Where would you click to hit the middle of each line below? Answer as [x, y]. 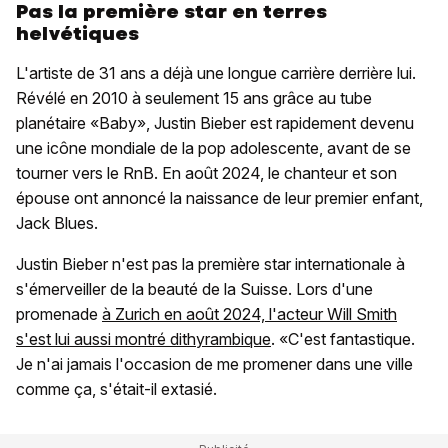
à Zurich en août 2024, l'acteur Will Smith [249, 313]
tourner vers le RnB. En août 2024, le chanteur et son [206, 172]
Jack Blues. [57, 222]
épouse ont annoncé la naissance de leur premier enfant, [219, 197]
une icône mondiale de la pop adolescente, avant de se [213, 147]
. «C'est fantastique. [343, 338]
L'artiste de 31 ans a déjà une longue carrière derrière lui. [216, 72]
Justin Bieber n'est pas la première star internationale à [210, 263]
